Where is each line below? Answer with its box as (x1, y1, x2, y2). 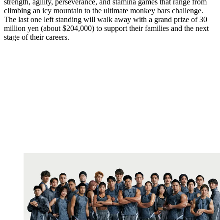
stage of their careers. (4, 33, 69, 42)
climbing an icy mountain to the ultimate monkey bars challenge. (4, 6, 203, 15)
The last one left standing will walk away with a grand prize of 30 (4, 15, 207, 24)
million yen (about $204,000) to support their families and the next (4, 24, 209, 33)
